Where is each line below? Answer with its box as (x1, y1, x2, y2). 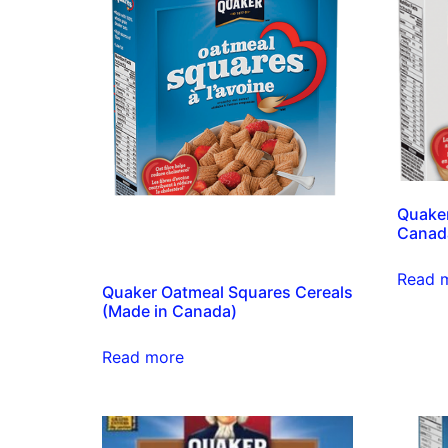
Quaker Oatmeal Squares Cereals (102, 281, 353, 302)
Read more (102, 346, 184, 367)
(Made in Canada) (102, 300, 237, 321)
